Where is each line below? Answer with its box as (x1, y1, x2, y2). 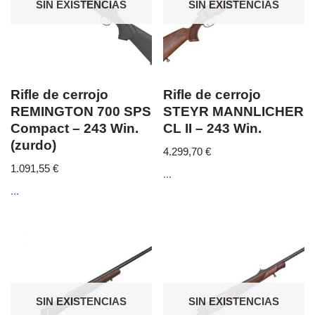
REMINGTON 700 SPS (11, 103, 151, 119)
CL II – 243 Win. (163, 120, 262, 136)
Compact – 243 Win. (11, 120, 139, 136)
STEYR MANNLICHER (163, 103, 304, 119)
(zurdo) (11, 137, 56, 153)
